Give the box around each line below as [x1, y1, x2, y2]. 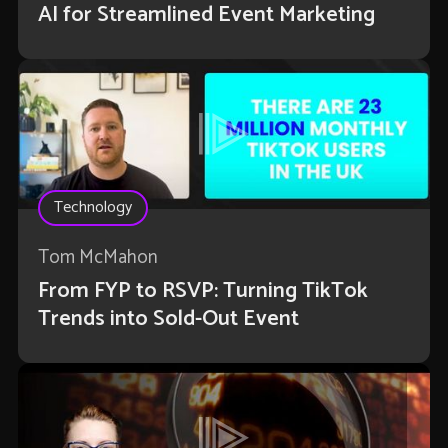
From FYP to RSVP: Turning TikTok [37, 273, 368, 310]
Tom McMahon [37, 242, 158, 274]
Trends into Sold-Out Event [37, 301, 299, 338]
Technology [53, 194, 132, 222]
